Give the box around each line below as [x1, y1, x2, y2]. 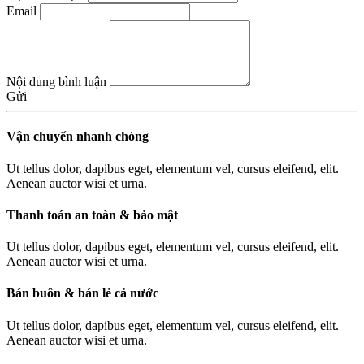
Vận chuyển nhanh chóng [6, 129, 149, 144]
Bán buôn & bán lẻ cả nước [6, 286, 158, 301]
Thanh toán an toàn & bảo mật [6, 207, 178, 222]
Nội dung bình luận [6, 75, 106, 89]
